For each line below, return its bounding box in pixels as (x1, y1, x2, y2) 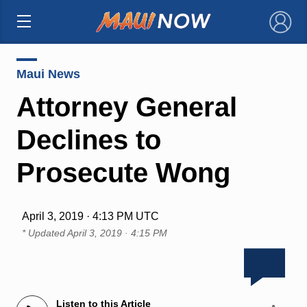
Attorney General (16, 91, 237, 122)
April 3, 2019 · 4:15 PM (66, 227, 167, 238)
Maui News (16, 66, 80, 81)
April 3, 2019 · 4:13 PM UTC (21, 210, 159, 222)
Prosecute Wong (16, 157, 230, 188)
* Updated (21, 227, 67, 238)
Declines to (16, 124, 161, 155)
